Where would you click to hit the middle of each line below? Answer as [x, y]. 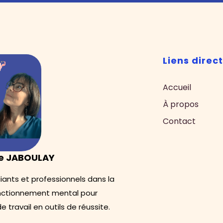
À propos [181, 105]
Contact [179, 121]
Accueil [177, 88]
